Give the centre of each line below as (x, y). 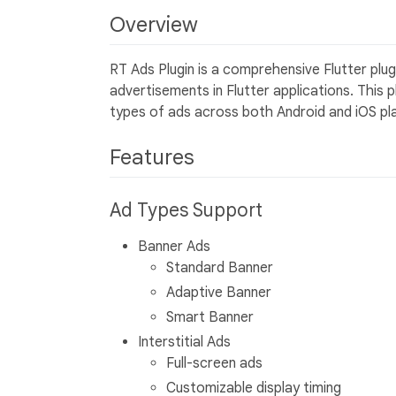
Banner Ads (174, 247)
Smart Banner (210, 318)
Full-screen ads (214, 364)
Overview (156, 24)
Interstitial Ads (184, 343)
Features (155, 157)
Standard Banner (220, 268)
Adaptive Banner (219, 293)
